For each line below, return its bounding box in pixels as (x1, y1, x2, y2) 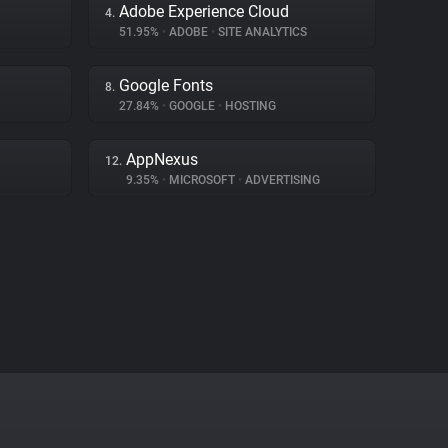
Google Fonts (119, 76, 213, 95)
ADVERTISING (242, 173, 320, 187)
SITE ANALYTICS (215, 25, 307, 39)
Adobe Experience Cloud (119, 2, 289, 21)
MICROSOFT (166, 173, 238, 187)
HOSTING (222, 99, 276, 113)
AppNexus (126, 150, 198, 169)
